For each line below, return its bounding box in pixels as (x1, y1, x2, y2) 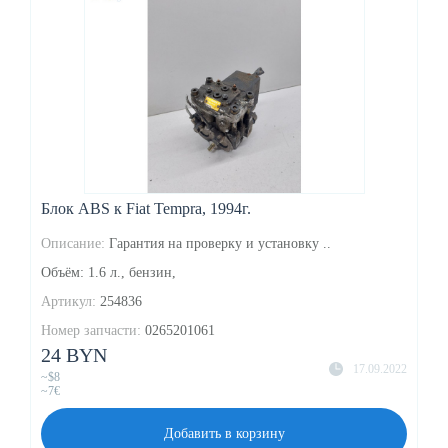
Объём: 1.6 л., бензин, (41, 264, 176, 280)
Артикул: (41, 293, 96, 309)
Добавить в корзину (163, 425, 285, 441)
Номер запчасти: (41, 322, 141, 338)
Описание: (41, 235, 105, 251)
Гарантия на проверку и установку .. (109, 235, 331, 251)
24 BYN (41, 343, 107, 366)
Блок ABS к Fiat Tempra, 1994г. (41, 199, 251, 217)
